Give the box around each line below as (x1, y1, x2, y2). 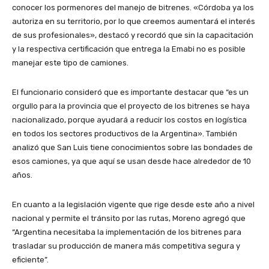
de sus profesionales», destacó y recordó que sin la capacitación (12, 31, 253, 40)
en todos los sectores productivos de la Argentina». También (12, 129, 237, 139)
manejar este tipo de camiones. (12, 58, 128, 68)
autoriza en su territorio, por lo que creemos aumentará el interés (12, 17, 255, 26)
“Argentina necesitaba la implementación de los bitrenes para (12, 228, 241, 237)
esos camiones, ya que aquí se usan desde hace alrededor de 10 (12, 157, 251, 166)
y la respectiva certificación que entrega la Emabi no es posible (12, 44, 246, 54)
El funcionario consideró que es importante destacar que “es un (12, 88, 249, 97)
